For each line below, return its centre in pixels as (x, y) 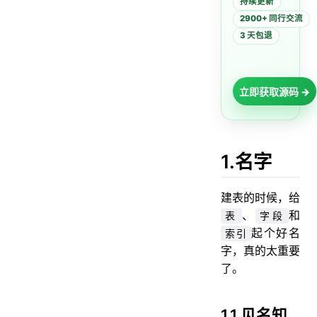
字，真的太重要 (260, 250)
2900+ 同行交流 (271, 19)
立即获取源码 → (275, 91)
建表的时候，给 (260, 197)
